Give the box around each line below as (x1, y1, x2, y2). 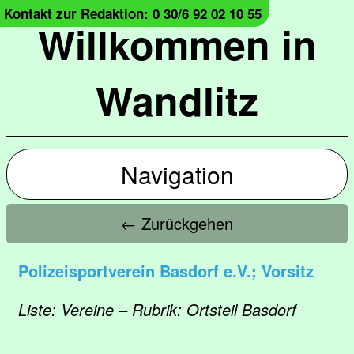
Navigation (120, 157, 234, 191)
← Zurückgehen (121, 212, 233, 235)
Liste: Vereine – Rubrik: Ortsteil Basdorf (18, 298, 296, 321)
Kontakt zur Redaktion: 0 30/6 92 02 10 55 (4, 4, 262, 23)
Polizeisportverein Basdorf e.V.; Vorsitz (18, 259, 314, 282)
